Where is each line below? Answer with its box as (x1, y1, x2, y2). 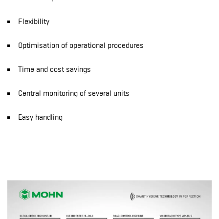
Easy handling (18, 112, 63, 122)
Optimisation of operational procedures (18, 41, 146, 50)
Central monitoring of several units (18, 88, 131, 98)
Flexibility (18, 17, 51, 26)
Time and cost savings (18, 65, 93, 74)
